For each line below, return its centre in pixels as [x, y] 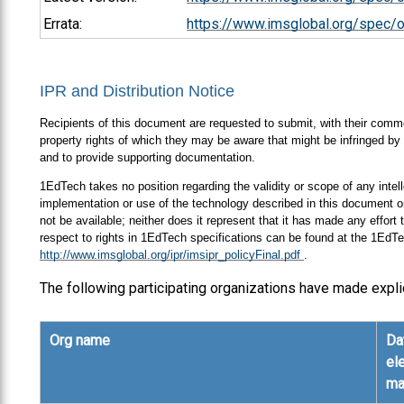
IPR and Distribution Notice [137, 91]
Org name [79, 340]
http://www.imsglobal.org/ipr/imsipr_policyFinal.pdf [172, 254]
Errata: [63, 23]
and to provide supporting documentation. [147, 157]
